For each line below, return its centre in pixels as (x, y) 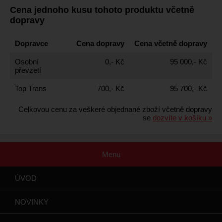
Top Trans (31, 89)
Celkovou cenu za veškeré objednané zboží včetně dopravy (115, 110)
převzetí (28, 70)
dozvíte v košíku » (182, 118)
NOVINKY (32, 202)
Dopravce (31, 44)
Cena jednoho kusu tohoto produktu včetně (102, 10)
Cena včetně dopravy (171, 44)
